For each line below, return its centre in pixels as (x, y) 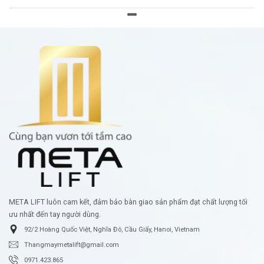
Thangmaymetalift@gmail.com (72, 245)
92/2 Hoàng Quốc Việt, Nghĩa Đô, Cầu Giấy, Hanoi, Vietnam (112, 229)
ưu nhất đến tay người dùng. (55, 214)
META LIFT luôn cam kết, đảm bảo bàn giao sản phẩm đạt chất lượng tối (128, 202)
